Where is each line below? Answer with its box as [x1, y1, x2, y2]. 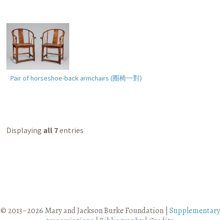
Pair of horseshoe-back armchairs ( [10, 73, 112, 82]
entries [58, 125, 84, 136]
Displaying [6, 125, 44, 136]
